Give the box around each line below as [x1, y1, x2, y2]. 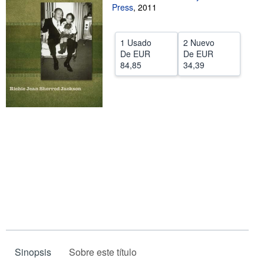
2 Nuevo [183, 37, 214, 48]
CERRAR [113, 10, 147, 22]
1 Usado [120, 37, 151, 48]
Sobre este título [69, 245, 137, 259]
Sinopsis [15, 245, 51, 259]
